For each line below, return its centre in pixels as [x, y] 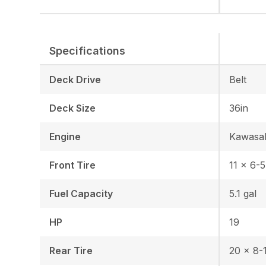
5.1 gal [243, 193]
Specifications [88, 50]
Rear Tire [71, 250]
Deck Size [73, 108]
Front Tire [73, 165]
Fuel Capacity [81, 193]
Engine [65, 136]
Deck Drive [75, 79]
